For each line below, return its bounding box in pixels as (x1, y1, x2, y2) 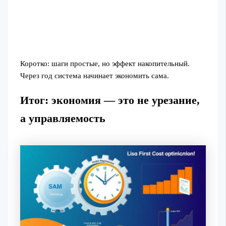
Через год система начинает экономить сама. (20, 72, 169, 80)
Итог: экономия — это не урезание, (20, 94, 200, 106)
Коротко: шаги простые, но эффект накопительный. (20, 60, 190, 68)
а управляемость (20, 112, 105, 125)
